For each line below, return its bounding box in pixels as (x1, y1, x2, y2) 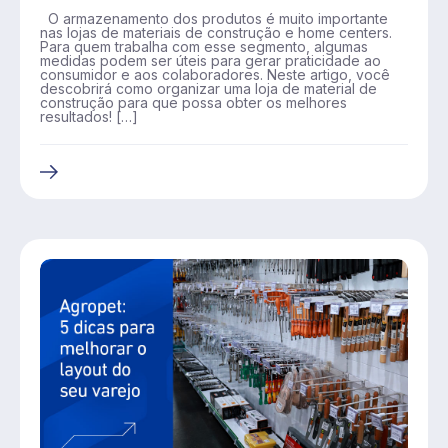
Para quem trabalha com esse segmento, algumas (40, 37, 368, 55)
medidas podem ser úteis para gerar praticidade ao (40, 51, 381, 69)
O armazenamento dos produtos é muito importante (40, 9, 388, 27)
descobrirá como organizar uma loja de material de (40, 79, 377, 97)
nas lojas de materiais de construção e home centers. (40, 23, 392, 41)
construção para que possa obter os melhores (40, 93, 347, 111)
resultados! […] (40, 107, 138, 125)
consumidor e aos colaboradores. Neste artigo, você (40, 65, 390, 83)
